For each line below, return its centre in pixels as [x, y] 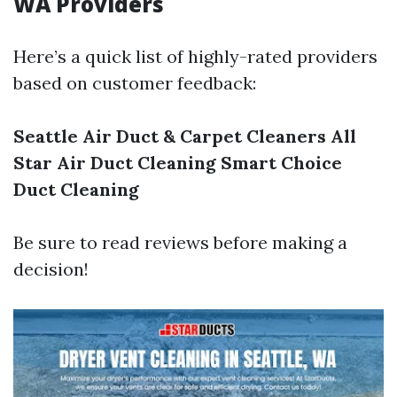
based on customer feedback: [135, 83]
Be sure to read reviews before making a [180, 242]
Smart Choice [281, 163]
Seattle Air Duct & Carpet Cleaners [170, 136]
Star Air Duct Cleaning [115, 163]
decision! [51, 269]
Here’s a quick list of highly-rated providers [195, 56]
